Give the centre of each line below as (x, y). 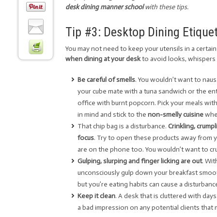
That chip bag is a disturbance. (123, 126)
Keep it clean (96, 196)
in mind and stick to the (113, 115)
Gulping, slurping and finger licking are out (140, 161)
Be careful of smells (106, 80)
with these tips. (166, 7)
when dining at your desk (103, 59)
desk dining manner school (104, 7)
